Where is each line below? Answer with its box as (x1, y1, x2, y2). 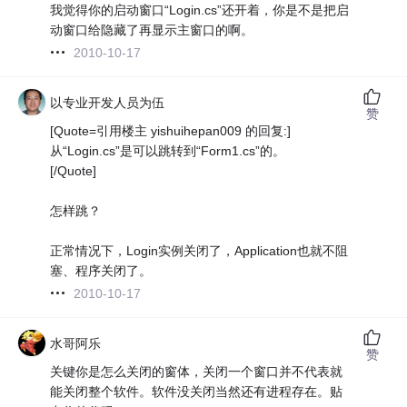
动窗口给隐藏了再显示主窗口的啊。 (50, 22, 254, 37)
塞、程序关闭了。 (50, 263, 153, 278)
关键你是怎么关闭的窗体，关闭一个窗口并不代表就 (50, 363, 343, 379)
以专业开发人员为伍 (50, 94, 165, 110)
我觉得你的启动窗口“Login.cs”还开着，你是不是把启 (50, 2, 350, 17)
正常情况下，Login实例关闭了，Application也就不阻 (50, 243, 349, 258)
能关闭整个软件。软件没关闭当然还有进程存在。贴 (50, 383, 343, 399)
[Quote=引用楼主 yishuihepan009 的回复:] (50, 123, 292, 138)
